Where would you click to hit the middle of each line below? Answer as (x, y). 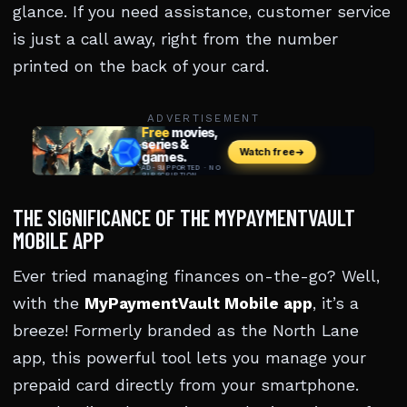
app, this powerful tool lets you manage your (189, 358)
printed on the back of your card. (141, 66)
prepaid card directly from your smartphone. (186, 385)
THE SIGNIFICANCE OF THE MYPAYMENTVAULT (184, 217)
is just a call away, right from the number (175, 39)
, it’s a (336, 303)
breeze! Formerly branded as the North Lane (186, 331)
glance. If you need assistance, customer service (202, 12)
